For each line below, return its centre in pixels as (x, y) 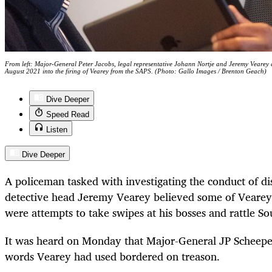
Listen (57, 129)
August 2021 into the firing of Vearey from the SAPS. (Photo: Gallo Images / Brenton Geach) (136, 71)
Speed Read (68, 114)
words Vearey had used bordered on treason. (112, 257)
